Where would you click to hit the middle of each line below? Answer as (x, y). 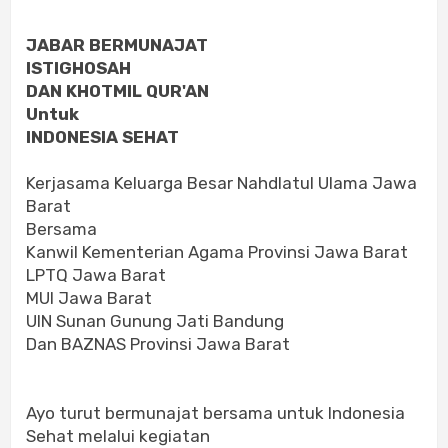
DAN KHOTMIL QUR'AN (117, 91)
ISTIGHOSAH (78, 68)
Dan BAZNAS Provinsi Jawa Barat (158, 344)
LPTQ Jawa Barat (96, 275)
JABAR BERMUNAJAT (117, 45)
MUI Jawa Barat (89, 298)
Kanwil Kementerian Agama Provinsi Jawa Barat (217, 252)
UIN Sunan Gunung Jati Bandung (155, 321)
